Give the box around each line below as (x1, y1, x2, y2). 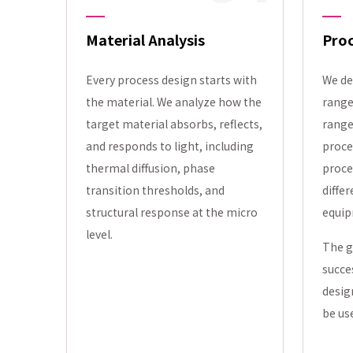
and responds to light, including (86, 138, 254, 154)
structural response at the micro (86, 204, 258, 220)
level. (86, 226, 113, 242)
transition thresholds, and (86, 182, 225, 198)
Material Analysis (86, 29, 205, 50)
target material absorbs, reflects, (86, 116, 262, 132)
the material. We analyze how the (86, 94, 262, 110)
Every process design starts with (86, 72, 257, 87)
